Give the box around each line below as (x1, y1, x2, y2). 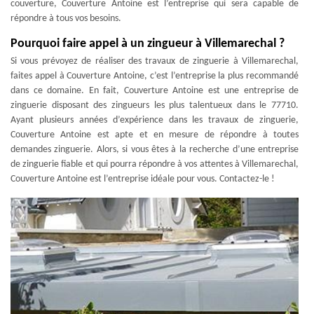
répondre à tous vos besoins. (11, 13, 121, 24)
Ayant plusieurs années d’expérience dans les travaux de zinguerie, (11, 115, 299, 125)
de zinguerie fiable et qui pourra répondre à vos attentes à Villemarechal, (11, 159, 299, 170)
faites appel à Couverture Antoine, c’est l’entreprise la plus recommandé (11, 71, 299, 81)
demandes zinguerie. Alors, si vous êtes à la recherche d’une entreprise (11, 144, 299, 155)
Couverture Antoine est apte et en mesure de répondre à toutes (11, 130, 299, 140)
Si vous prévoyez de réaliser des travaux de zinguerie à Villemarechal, (11, 56, 299, 67)
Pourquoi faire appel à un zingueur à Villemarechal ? (11, 37, 285, 50)
